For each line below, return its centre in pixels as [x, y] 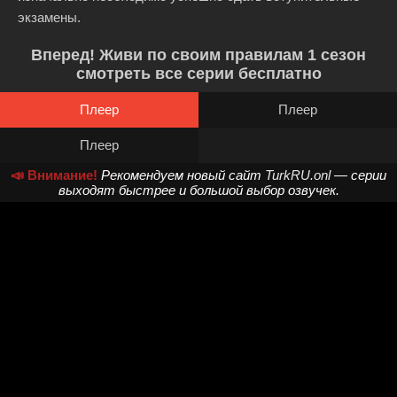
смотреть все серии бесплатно [198, 74]
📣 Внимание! [54, 175]
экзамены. [51, 17]
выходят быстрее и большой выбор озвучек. [198, 190]
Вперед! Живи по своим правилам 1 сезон [198, 55]
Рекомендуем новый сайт [183, 175]
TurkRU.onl [298, 175]
